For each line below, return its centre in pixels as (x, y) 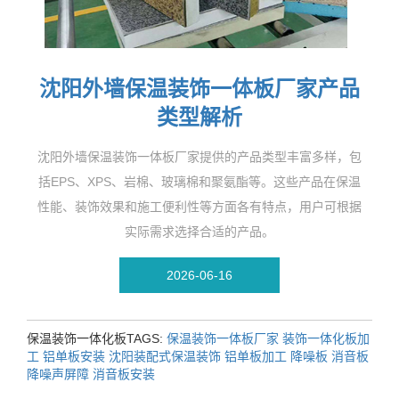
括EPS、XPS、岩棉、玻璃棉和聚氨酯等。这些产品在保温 (199, 181)
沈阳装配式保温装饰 (165, 356)
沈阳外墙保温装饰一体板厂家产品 (199, 88)
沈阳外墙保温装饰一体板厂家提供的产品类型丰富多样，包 (199, 156)
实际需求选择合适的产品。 (199, 231)
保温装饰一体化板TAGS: (97, 338)
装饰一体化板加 (326, 338)
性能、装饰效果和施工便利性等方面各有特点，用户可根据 (199, 206)
